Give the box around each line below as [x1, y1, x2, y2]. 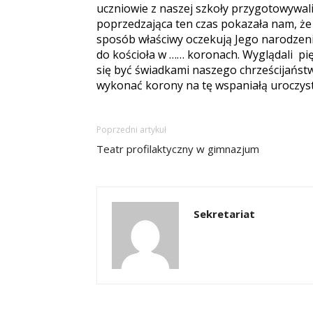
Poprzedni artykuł [96, 124, 166, 136]
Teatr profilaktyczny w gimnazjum [96, 142, 259, 156]
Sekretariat [194, 207, 255, 221]
